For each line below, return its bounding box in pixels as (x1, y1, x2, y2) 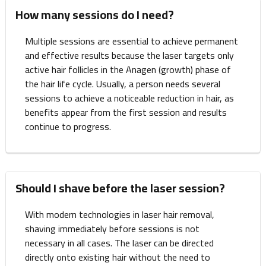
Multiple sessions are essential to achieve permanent (25, 31, 238, 50)
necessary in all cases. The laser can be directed (25, 233, 214, 252)
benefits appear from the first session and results (25, 103, 227, 121)
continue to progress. (25, 117, 111, 135)
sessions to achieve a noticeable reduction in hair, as (25, 88, 234, 107)
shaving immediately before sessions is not (25, 219, 199, 237)
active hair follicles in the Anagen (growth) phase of (25, 60, 231, 78)
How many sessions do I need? (15, 3, 174, 26)
